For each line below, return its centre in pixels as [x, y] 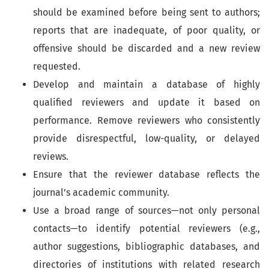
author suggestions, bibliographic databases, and [147, 246]
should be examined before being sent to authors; [147, 12]
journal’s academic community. [101, 192]
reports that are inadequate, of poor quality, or [147, 30]
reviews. [51, 156]
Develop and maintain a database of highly [147, 84]
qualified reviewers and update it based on [147, 102]
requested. [57, 66]
